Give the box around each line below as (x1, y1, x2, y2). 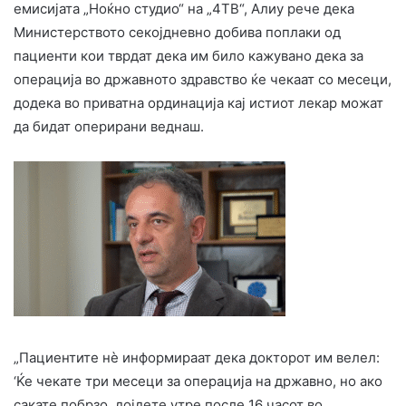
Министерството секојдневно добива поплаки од (14, 23, 341, 41)
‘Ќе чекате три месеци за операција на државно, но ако (14, 372, 382, 390)
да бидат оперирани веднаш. (14, 117, 204, 135)
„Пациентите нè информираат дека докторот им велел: (14, 348, 380, 366)
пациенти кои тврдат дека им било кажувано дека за (14, 46, 363, 64)
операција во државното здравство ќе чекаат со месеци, (14, 70, 391, 88)
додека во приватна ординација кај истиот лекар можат (14, 93, 383, 111)
